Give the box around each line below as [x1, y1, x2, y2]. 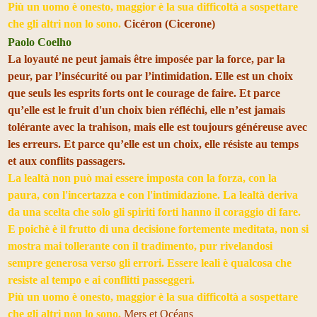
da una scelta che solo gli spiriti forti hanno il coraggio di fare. [8, 205, 301, 218]
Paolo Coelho [8, 35, 71, 48]
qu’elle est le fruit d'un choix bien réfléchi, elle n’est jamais [8, 103, 285, 116]
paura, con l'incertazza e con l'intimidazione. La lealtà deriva [8, 188, 298, 201]
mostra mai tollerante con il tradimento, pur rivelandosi [8, 239, 272, 252]
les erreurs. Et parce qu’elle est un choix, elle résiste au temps [8, 137, 299, 150]
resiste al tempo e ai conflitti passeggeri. [8, 273, 195, 286]
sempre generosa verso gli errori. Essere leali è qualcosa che [8, 256, 292, 269]
